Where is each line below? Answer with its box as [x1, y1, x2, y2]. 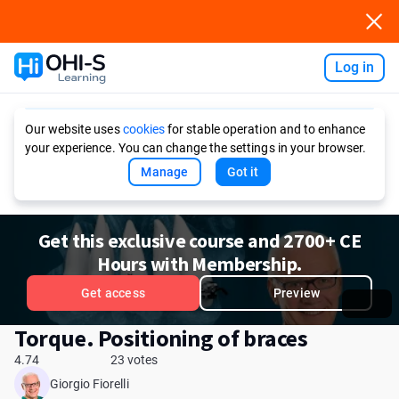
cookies [122, 122, 165, 136]
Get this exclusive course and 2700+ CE [37, 228, 362, 253]
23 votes [110, 353, 159, 367]
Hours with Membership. [96, 251, 303, 276]
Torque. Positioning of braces [14, 323, 308, 353]
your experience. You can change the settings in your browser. [25, 141, 367, 155]
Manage [141, 165, 189, 179]
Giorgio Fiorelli [50, 377, 129, 391]
